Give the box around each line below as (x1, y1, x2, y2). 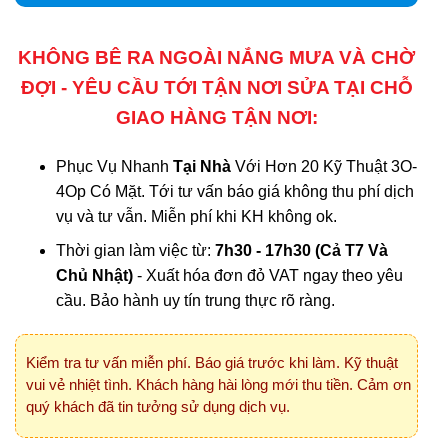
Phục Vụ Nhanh (55, 157, 173, 175)
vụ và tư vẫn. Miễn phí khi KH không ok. (55, 207, 337, 225)
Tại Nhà (172, 157, 231, 175)
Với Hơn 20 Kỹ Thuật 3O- (230, 157, 417, 175)
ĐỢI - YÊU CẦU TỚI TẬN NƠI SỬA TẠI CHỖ (20, 76, 413, 98)
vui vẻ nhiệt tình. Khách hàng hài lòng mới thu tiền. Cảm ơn (26, 375, 411, 393)
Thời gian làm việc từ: (55, 242, 211, 260)
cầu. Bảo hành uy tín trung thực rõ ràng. (55, 292, 335, 310)
